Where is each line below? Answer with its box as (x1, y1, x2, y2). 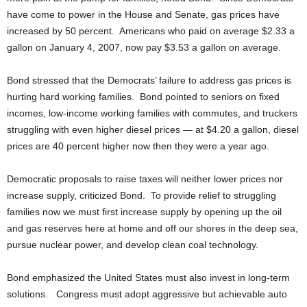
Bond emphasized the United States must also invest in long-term (7, 272, 290, 283)
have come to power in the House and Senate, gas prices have (7, 9, 280, 20)
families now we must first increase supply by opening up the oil (7, 206, 282, 217)
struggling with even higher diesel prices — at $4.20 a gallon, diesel (7, 124, 299, 135)
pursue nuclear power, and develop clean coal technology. (7, 239, 258, 250)
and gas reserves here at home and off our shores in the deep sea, (7, 223, 298, 234)
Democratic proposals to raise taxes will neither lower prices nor (7, 173, 283, 184)
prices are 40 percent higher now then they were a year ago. (7, 140, 272, 151)
